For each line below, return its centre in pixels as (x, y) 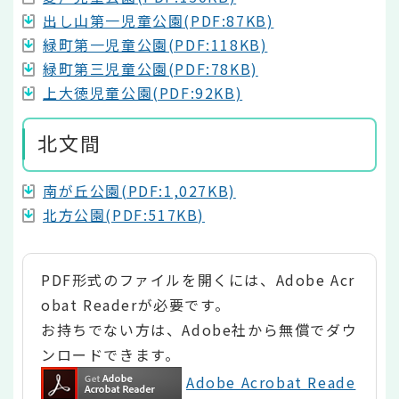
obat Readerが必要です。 (136, 304)
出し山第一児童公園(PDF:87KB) (159, 20)
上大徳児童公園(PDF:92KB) (143, 92)
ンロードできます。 (111, 354)
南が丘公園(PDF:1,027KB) (139, 191)
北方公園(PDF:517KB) (124, 215)
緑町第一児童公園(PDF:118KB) (155, 44)
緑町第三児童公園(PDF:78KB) (151, 68)
